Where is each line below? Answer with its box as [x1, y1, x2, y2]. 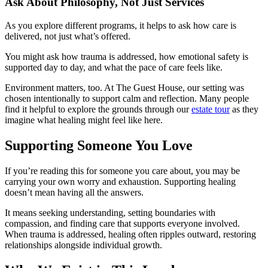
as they [230, 103, 258, 114]
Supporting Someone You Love [5, 137, 193, 153]
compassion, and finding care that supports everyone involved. [5, 218, 240, 229]
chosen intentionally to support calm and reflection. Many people [5, 93, 249, 103]
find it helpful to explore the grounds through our [5, 103, 191, 114]
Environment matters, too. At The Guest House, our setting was [5, 82, 244, 93]
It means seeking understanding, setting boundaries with [5, 207, 215, 218]
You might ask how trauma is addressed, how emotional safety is [5, 51, 248, 62]
